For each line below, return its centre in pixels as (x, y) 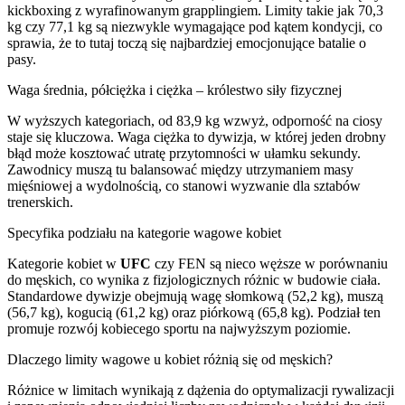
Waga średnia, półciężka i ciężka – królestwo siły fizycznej (174, 89)
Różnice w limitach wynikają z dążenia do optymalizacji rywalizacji (201, 390)
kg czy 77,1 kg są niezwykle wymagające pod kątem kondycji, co (195, 26)
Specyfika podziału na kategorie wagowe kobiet (144, 232)
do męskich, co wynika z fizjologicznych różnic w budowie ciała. (194, 279)
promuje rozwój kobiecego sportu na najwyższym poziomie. (179, 328)
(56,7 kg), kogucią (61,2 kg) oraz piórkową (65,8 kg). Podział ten (194, 312)
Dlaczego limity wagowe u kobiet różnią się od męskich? (170, 359)
